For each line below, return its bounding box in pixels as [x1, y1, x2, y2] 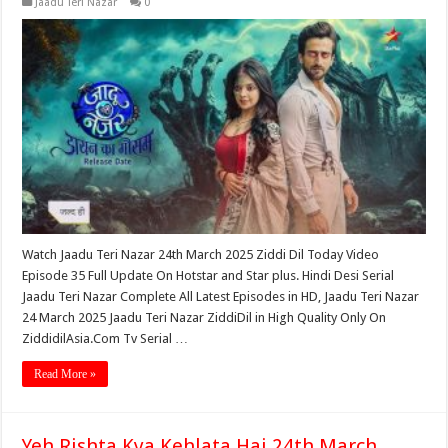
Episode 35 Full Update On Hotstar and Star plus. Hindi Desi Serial [22, 267, 395, 283]
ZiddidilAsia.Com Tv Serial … [22, 330, 189, 346]
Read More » [34, 366, 97, 381]
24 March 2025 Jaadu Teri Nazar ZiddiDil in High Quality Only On [22, 309, 387, 325]
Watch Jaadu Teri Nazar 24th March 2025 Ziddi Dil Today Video [22, 246, 380, 262]
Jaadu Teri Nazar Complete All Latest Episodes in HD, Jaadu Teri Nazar [22, 288, 420, 304]
